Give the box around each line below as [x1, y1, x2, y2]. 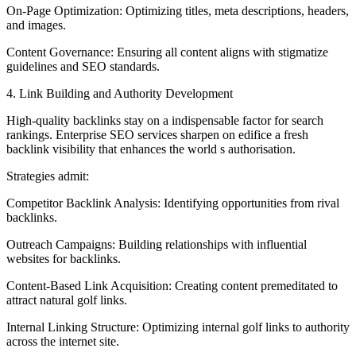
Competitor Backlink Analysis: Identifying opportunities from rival [6, 196, 339, 211]
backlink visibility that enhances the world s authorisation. [6, 142, 296, 157]
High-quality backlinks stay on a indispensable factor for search [6, 114, 323, 128]
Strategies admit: [6, 169, 89, 184]
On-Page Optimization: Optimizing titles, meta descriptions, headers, [6, 4, 349, 18]
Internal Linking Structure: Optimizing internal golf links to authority [6, 320, 350, 335]
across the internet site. [6, 335, 119, 349]
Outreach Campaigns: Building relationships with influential [6, 238, 307, 252]
